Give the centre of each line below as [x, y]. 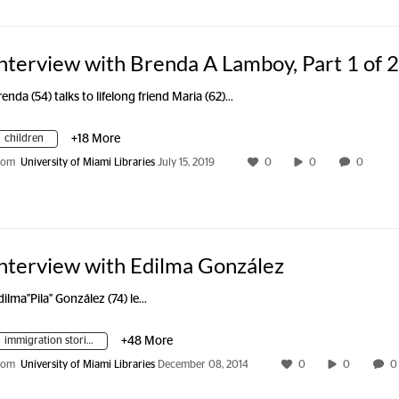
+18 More [96, 139]
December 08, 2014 [203, 364]
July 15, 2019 [186, 162]
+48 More [147, 341]
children [24, 138]
